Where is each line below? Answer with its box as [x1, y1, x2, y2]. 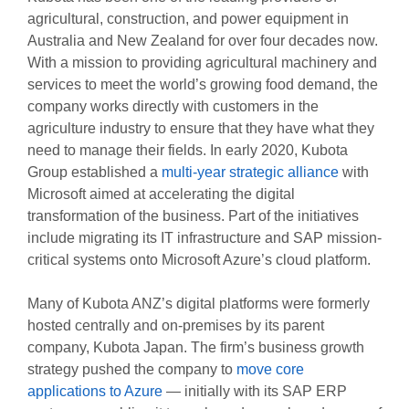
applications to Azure [26, 383, 163, 400]
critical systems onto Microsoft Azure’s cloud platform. [26, 252, 371, 268]
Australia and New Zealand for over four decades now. [26, 33, 378, 49]
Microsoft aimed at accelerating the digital [26, 186, 295, 203]
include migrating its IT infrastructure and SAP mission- [26, 230, 382, 246]
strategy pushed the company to [26, 362, 236, 378]
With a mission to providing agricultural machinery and [26, 55, 377, 71]
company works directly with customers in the [26, 99, 319, 115]
